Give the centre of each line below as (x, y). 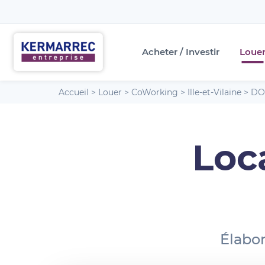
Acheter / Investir (180, 52)
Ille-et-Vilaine (214, 92)
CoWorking (155, 92)
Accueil (74, 92)
